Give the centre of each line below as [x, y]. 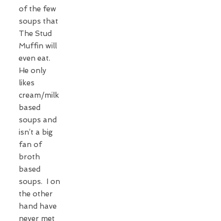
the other [36, 194]
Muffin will [38, 46]
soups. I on [39, 181]
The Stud [35, 33]
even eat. [36, 58]
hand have [38, 206]
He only [33, 70]
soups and [38, 120]
